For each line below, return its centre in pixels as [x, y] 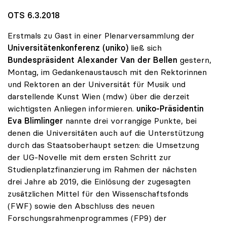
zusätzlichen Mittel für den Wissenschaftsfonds [98, 194]
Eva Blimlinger [35, 121]
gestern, [194, 60]
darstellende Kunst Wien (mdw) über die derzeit [99, 97]
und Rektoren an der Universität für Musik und [97, 84]
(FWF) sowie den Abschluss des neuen [81, 206]
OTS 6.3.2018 [34, 15]
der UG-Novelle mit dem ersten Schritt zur [89, 157]
